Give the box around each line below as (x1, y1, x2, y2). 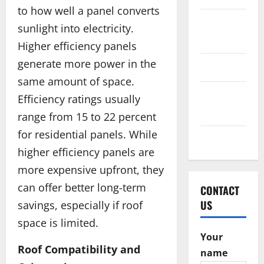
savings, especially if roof (18, 197, 143, 212)
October (200, 16, 231, 30)
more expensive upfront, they (18, 162, 164, 177)
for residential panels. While (18, 127, 157, 141)
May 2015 (200, 133, 236, 147)
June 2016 (200, 60, 239, 74)
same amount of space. (18, 74, 134, 88)
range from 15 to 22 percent (18, 109, 156, 124)
